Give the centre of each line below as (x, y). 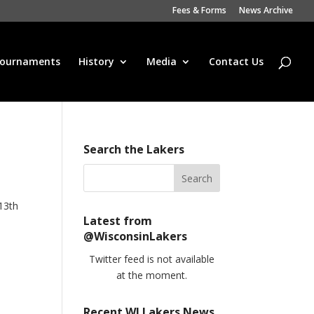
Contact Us (236, 61)
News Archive (266, 10)
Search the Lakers (134, 149)
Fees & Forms (199, 10)
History (96, 61)
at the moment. (151, 275)
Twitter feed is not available (151, 259)
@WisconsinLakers (136, 236)
